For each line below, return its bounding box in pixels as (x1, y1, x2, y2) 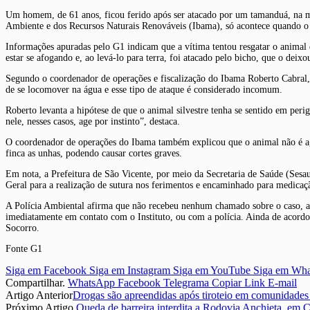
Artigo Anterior (6, 289, 73, 301)
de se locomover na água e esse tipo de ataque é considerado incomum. (6, 84, 282, 95)
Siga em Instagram (89, 264, 170, 276)
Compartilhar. (6, 276, 65, 289)
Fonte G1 (6, 243, 42, 254)
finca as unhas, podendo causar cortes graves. (6, 147, 182, 158)
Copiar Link (212, 276, 265, 289)
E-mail (268, 276, 297, 289)
